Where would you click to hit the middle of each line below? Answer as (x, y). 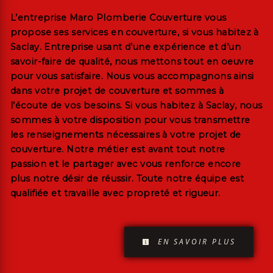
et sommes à (192, 91)
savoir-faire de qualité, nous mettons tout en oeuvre (132, 62)
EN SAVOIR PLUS (195, 242)
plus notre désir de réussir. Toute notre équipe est (127, 179)
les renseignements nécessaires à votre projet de (126, 135)
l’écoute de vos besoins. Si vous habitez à (108, 106)
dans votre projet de (60, 91)
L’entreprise (40, 18)
